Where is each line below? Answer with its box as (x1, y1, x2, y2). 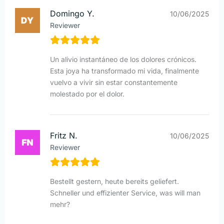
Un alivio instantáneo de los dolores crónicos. (50, 54, 196, 63)
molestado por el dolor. (50, 89, 124, 98)
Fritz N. (50, 130, 77, 140)
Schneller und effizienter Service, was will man (50, 188, 200, 197)
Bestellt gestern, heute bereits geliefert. (50, 176, 179, 185)
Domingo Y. (50, 8, 94, 18)
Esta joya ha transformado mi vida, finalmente (50, 66, 199, 75)
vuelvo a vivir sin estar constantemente (50, 77, 177, 86)
